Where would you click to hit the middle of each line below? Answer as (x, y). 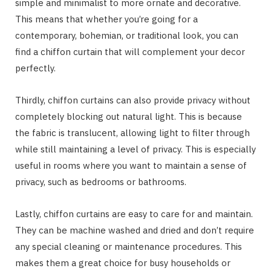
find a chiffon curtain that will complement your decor (130, 51)
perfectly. (35, 68)
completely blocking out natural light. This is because (129, 116)
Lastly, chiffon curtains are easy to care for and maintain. (134, 214)
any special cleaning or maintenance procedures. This (129, 246)
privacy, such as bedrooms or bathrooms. (101, 181)
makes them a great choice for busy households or (123, 263)
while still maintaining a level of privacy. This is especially (135, 149)
